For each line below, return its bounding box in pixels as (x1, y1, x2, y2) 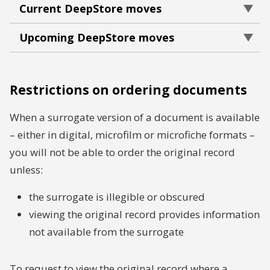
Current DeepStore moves (19, 1, 162, 16)
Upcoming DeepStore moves (19, 30, 174, 45)
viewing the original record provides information (29, 207, 260, 221)
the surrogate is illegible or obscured (29, 190, 205, 204)
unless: (10, 163, 43, 177)
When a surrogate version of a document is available (10, 110, 260, 124)
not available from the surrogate (29, 225, 184, 239)
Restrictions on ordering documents (10, 81, 247, 98)
